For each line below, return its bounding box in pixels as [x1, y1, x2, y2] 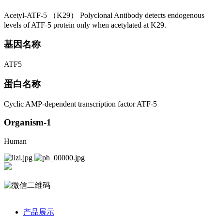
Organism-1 [4, 117, 51, 128]
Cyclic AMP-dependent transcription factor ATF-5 [4, 99, 157, 108]
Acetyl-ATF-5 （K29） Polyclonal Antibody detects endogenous [4, 11, 204, 19]
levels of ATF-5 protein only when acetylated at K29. [4, 20, 166, 29]
